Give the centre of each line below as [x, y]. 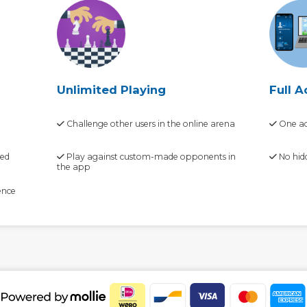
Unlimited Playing [112, 90]
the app [74, 167]
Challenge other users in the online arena [150, 124]
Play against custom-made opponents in [150, 157]
